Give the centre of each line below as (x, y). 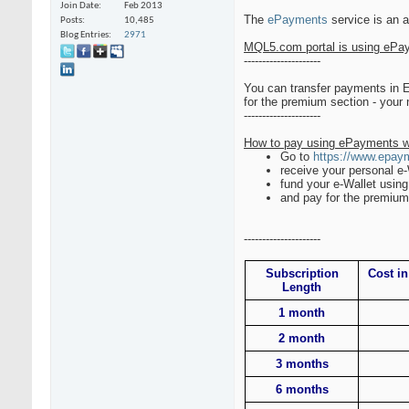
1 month (302, 313)
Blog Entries (84, 36)
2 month (302, 339)
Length (302, 288)
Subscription (302, 274)
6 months (302, 390)
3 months (302, 364)
